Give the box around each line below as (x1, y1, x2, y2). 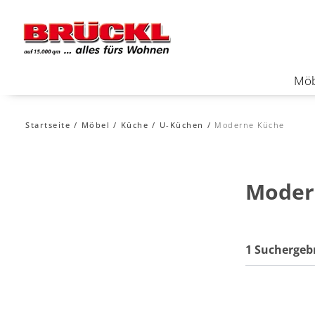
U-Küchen (159, 119, 204, 130)
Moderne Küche (214, 119, 285, 130)
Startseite (25, 119, 70, 130)
